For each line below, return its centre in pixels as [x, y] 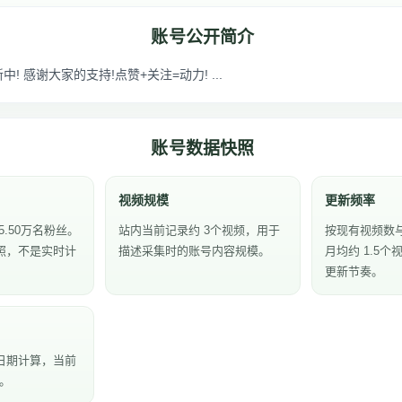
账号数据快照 [203, 149]
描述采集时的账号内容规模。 [195, 251]
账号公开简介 [203, 37]
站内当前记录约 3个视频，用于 [200, 230]
